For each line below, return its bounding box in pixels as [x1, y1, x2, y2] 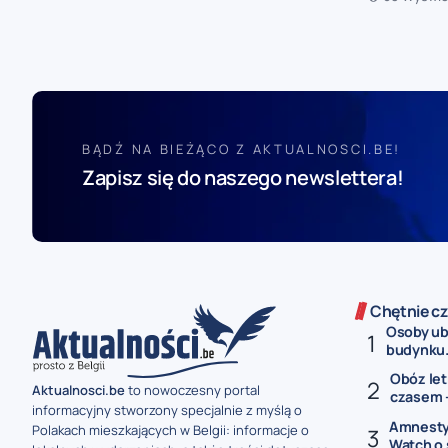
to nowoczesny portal [125, 380, 260, 399]
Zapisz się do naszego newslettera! [82, 164, 404, 192]
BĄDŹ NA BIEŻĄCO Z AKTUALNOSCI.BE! [82, 140, 402, 159]
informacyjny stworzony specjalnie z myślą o [32, 400, 302, 419]
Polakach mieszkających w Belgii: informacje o [32, 420, 309, 439]
